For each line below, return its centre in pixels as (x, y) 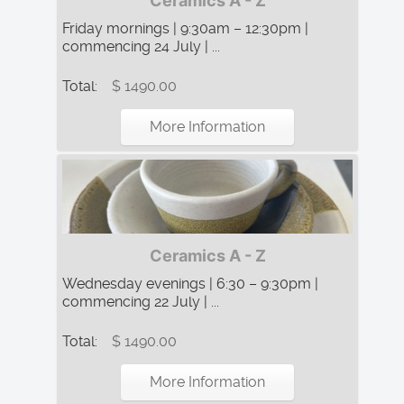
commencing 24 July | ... (141, 47)
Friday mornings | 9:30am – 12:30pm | (185, 29)
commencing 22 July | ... (141, 302)
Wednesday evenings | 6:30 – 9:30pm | (190, 284)
